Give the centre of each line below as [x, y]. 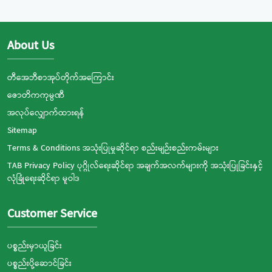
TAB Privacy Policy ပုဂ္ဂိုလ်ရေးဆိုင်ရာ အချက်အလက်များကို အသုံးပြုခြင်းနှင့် [135, 166]
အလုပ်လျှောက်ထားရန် [46, 113]
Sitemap [22, 131]
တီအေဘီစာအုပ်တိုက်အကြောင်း [61, 78]
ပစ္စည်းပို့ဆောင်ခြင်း [39, 263]
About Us [31, 46]
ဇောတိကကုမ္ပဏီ [36, 95]
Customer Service [52, 214]
